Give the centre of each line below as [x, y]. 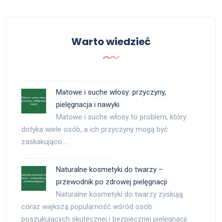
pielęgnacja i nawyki [88, 105]
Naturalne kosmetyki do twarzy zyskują [119, 194]
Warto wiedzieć [111, 42]
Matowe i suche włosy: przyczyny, [111, 92]
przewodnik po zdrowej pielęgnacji [111, 182]
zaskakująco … [45, 142]
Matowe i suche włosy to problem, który [121, 117]
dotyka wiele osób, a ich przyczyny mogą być [95, 130]
